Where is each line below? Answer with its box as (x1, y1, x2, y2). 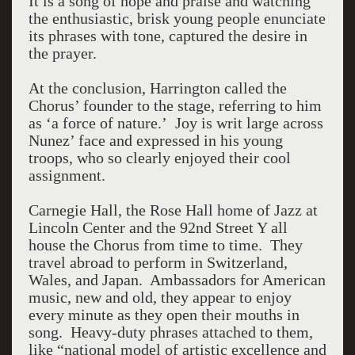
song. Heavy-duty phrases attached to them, (28, 323, 313, 341)
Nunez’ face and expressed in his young (28, 132, 283, 149)
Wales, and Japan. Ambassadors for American (28, 271, 326, 288)
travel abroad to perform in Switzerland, (28, 254, 288, 271)
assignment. (28, 166, 105, 184)
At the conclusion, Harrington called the (28, 79, 287, 97)
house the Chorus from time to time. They (28, 236, 303, 254)
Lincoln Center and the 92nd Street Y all (28, 219, 288, 236)
